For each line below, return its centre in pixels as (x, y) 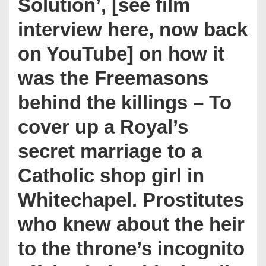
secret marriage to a (110, 151)
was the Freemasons (113, 78)
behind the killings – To (125, 102)
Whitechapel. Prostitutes (131, 200)
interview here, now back (133, 29)
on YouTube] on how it (121, 54)
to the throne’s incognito (131, 248)
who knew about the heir (131, 224)
